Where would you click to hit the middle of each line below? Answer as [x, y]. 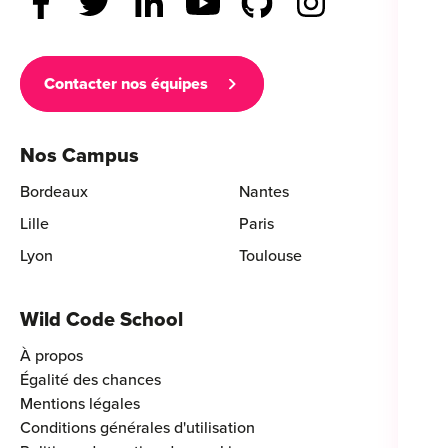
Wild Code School [101, 319]
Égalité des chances [90, 379]
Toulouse [270, 255]
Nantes [264, 191]
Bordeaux [54, 191]
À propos [51, 355]
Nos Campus [79, 155]
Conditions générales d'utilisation [137, 427]
